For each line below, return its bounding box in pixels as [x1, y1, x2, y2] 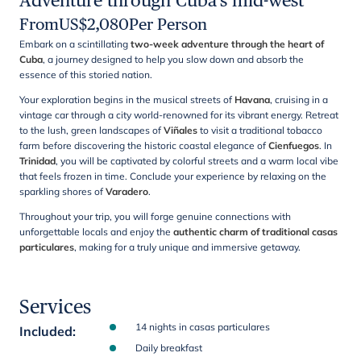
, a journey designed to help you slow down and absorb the [43, 53, 304, 65]
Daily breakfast [135, 342, 202, 354]
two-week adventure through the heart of [131, 38, 324, 50]
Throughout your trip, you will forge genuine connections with [19, 210, 291, 222]
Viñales [164, 124, 200, 136]
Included [19, 323, 73, 339]
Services [19, 295, 91, 318]
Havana [234, 93, 270, 106]
